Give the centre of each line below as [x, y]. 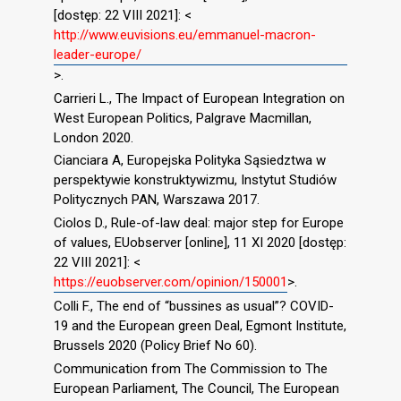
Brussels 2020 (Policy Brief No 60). [155, 345]
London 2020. [94, 137]
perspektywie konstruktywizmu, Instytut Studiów [195, 180]
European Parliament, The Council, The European [196, 388]
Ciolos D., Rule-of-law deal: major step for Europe [199, 223]
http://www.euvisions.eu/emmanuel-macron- [185, 34]
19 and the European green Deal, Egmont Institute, [200, 325]
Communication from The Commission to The [191, 368]
